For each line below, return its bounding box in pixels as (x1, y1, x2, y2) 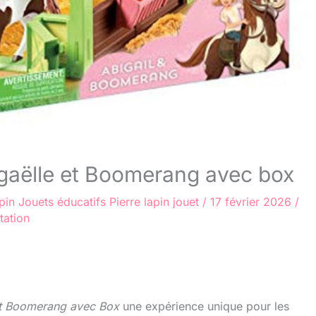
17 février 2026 (210, 195, 295, 209)
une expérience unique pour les (119, 299, 289, 314)
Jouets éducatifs (18, 195, 106, 209)
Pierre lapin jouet (109, 195, 199, 209)
